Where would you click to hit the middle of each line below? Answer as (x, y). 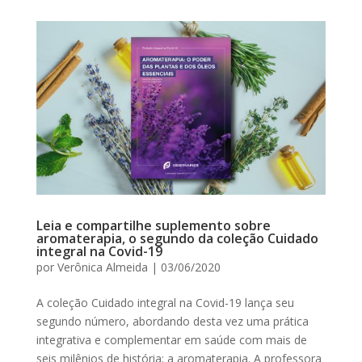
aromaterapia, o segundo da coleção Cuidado (177, 239)
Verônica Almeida (102, 267)
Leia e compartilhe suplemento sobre (153, 226)
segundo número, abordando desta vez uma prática (172, 322)
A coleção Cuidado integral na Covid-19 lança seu (165, 303)
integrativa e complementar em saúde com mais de (171, 340)
